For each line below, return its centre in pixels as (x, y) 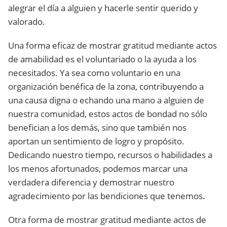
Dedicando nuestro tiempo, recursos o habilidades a (110, 155)
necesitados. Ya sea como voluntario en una (94, 73)
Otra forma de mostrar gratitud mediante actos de (107, 220)
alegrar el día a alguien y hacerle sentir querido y (103, 8)
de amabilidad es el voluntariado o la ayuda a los (102, 59)
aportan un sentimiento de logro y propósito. (96, 141)
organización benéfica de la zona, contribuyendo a (106, 86)
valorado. (27, 22)
